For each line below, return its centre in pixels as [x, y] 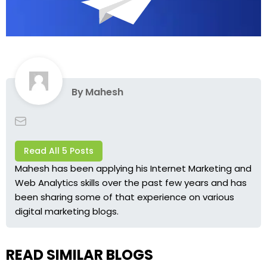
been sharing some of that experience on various [125, 197]
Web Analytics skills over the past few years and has [131, 182]
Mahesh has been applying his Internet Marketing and [133, 168]
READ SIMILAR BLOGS [80, 254]
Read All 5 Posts [59, 151]
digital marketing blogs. [67, 211]
